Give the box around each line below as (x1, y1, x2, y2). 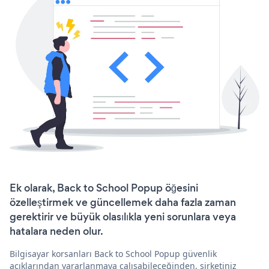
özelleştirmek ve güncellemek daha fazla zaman (10, 195, 236, 210)
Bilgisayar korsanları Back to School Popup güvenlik (10, 248, 217, 260)
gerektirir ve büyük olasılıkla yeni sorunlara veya (10, 210, 236, 225)
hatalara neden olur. (10, 224, 103, 239)
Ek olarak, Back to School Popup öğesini (10, 181, 198, 196)
